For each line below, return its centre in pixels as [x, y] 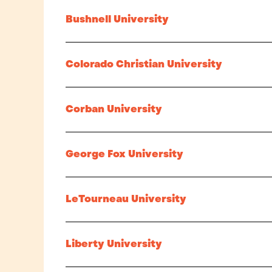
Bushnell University [117, 19]
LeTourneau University [126, 199]
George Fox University [124, 154]
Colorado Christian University [144, 64]
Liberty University [114, 244]
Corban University [114, 109]
